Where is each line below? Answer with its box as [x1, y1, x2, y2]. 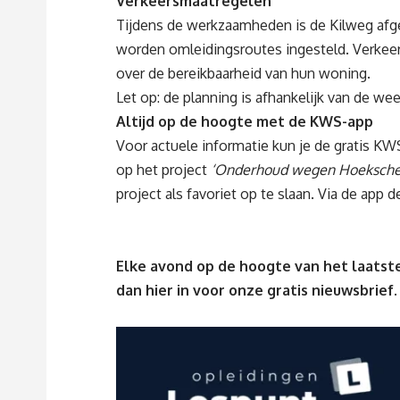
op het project [116, 161, 211, 179]
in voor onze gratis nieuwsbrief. [177, 281, 397, 300]
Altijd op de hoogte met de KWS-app [116, 112, 373, 131]
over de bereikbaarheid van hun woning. [116, 64, 371, 83]
